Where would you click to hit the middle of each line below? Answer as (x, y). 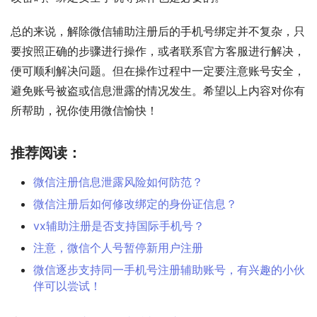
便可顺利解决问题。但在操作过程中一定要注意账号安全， (158, 70)
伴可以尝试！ (67, 286)
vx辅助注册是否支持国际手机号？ (119, 225)
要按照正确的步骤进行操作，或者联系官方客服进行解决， (158, 51)
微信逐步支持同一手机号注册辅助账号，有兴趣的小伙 (169, 269)
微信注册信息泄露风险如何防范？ (118, 181)
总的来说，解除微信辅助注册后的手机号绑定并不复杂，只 (158, 31)
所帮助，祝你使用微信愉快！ (84, 110)
